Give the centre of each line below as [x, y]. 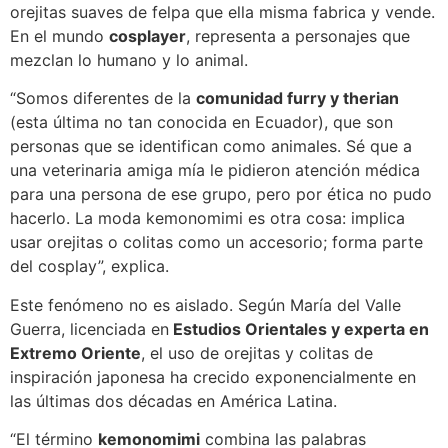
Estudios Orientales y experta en [299, 328]
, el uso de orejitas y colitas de [257, 352]
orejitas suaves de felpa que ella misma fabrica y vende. [222, 12]
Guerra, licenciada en [89, 328]
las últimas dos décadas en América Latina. [173, 400]
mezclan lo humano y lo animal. [129, 60]
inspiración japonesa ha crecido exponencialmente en [213, 376]
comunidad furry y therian [297, 98]
